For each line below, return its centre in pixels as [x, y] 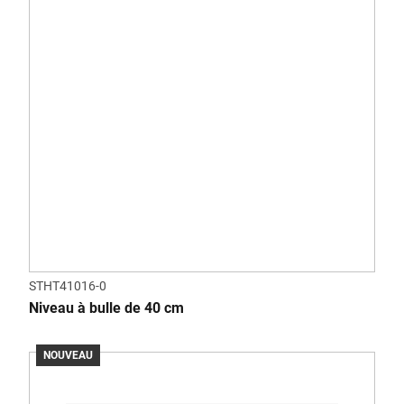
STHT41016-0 [68, 286]
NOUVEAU [68, 355]
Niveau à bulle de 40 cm [106, 308]
